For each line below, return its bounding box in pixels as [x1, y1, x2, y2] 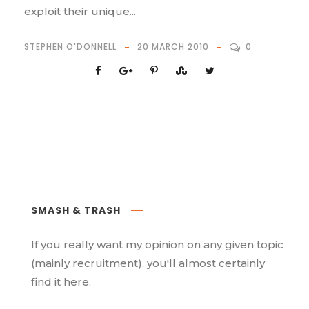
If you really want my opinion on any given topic [31, 238, 283, 252]
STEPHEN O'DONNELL [24, 41, 117, 53]
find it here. [31, 275, 91, 289]
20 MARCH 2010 [137, 41, 209, 53]
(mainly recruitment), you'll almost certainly [31, 257, 265, 270]
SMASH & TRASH [31, 203, 121, 218]
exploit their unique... [24, 5, 136, 19]
